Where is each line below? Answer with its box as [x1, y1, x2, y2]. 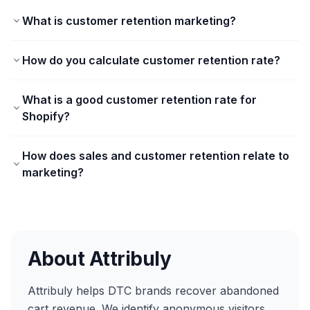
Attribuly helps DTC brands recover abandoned [28, 284, 279, 298]
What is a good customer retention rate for [22, 93, 257, 107]
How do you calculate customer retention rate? [22, 53, 280, 68]
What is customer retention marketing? [22, 14, 236, 28]
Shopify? [22, 109, 70, 124]
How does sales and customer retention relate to [22, 149, 289, 163]
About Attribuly [28, 247, 172, 271]
